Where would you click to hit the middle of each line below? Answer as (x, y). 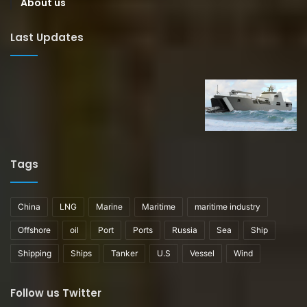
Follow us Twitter (56, 293)
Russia (185, 230)
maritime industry (228, 207)
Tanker (124, 254)
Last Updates (47, 37)
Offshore (34, 230)
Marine (109, 207)
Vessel (202, 254)
